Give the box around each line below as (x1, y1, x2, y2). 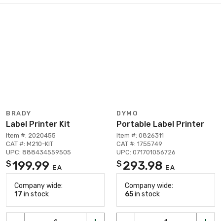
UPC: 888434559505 (6, 148, 71, 156)
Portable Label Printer (116, 119, 204, 129)
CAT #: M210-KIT (6, 140, 53, 147)
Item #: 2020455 (6, 131, 56, 139)
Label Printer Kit (6, 119, 70, 129)
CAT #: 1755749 (116, 140, 162, 147)
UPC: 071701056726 (116, 148, 176, 156)
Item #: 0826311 (116, 131, 164, 139)
